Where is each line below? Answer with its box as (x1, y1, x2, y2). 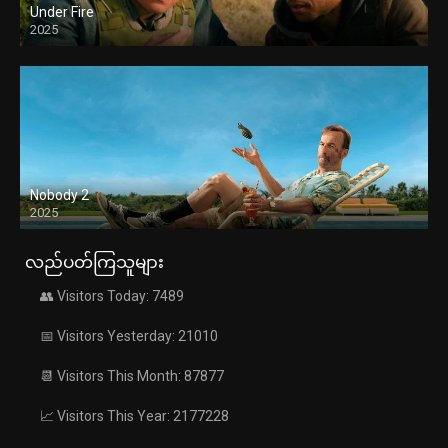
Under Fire (30, 4, 94, 21)
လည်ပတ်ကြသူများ (25, 252, 164, 273)
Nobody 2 (30, 187, 89, 204)
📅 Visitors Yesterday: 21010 (40, 328, 218, 345)
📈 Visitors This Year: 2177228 (40, 408, 229, 425)
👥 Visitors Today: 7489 (40, 288, 184, 305)
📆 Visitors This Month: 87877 (40, 368, 224, 385)
